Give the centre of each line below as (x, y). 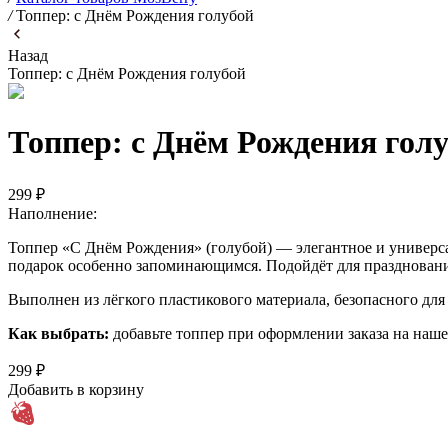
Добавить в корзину (76, 389)
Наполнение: (52, 213)
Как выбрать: (58, 333)
